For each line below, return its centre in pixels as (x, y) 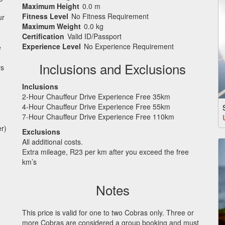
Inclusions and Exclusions (113, 69)
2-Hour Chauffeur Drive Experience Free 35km (96, 96)
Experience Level (51, 46)
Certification (43, 36)
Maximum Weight (51, 26)
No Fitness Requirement (110, 16)
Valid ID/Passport (94, 36)
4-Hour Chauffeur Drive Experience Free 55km (96, 106)
